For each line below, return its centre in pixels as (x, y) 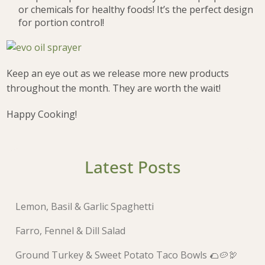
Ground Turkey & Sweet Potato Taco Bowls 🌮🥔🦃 (127, 255)
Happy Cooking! (42, 114)
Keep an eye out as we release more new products (118, 74)
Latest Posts (132, 167)
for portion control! (62, 22)
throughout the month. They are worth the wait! (114, 88)
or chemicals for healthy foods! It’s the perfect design (136, 9)
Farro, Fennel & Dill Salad (71, 230)
